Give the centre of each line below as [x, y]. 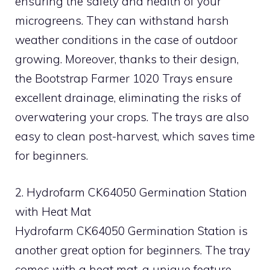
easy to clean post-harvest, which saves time [135, 136]
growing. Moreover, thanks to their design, [127, 59]
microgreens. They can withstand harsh [122, 20]
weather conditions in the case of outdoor [126, 40]
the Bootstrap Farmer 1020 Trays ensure [124, 78]
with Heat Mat [53, 211]
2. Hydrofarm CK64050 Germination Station [131, 192]
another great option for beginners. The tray [133, 250]
